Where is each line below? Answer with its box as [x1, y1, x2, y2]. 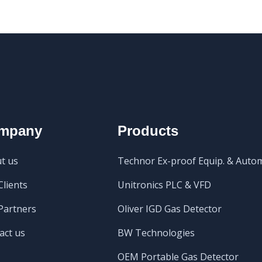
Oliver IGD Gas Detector [117, 202, 222, 215]
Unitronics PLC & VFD [117, 178, 211, 191]
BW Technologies [117, 226, 195, 239]
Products [117, 122, 178, 139]
